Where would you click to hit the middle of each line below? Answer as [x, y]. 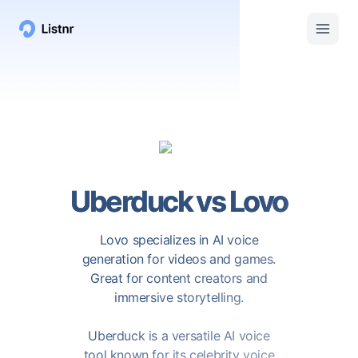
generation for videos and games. [179, 259]
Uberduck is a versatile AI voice [179, 336]
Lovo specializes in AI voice [179, 240]
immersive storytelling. [179, 297]
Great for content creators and [179, 278]
